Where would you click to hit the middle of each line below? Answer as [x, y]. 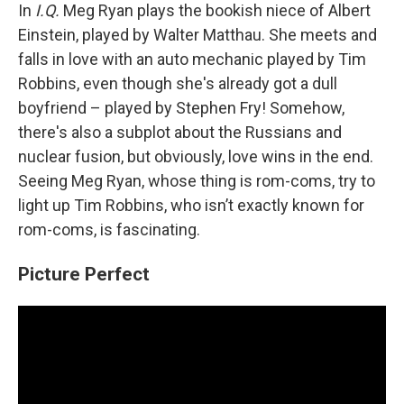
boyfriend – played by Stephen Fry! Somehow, [181, 108]
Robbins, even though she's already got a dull [178, 83]
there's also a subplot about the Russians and [180, 132]
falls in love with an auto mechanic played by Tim [192, 59]
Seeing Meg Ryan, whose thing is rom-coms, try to [197, 181]
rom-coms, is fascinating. [109, 230]
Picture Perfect [84, 274]
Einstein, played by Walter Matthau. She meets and [197, 35]
